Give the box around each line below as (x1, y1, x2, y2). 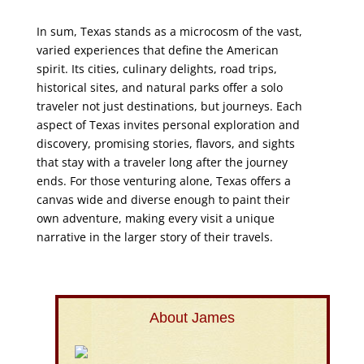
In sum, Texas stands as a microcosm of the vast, (36, 24, 302, 39)
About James (149, 310, 236, 326)
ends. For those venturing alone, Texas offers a (36, 173, 291, 188)
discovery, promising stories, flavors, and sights (36, 136, 295, 151)
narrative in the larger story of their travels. (36, 229, 273, 245)
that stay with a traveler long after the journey (36, 154, 288, 170)
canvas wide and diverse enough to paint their (36, 192, 290, 207)
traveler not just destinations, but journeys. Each (36, 98, 302, 114)
